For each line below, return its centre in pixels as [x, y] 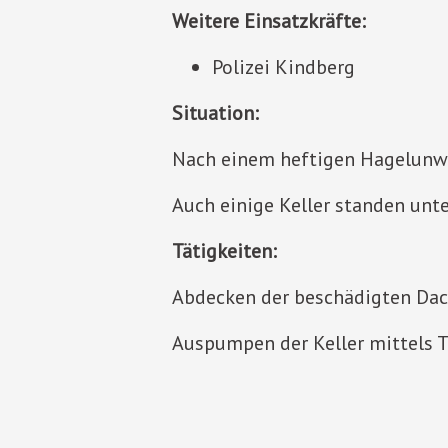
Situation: [215, 112]
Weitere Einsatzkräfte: [269, 20]
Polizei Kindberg [283, 66]
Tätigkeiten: [224, 250]
